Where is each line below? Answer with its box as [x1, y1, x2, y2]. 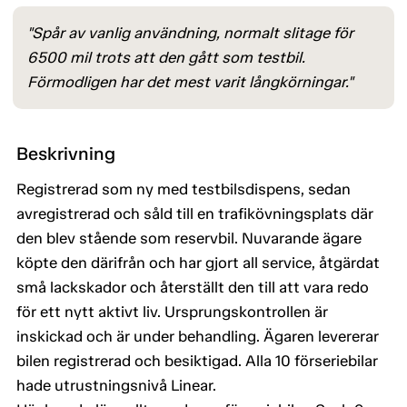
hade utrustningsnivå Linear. [16, 376, 216, 395]
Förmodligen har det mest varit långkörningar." [27, 73, 352, 92]
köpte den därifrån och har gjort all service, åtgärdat [16, 253, 380, 273]
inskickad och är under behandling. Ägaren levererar [16, 327, 379, 346]
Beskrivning [16, 143, 115, 165]
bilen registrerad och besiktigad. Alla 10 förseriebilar [16, 352, 378, 371]
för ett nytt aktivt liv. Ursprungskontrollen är [16, 303, 328, 322]
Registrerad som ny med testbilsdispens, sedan [16, 180, 351, 199]
